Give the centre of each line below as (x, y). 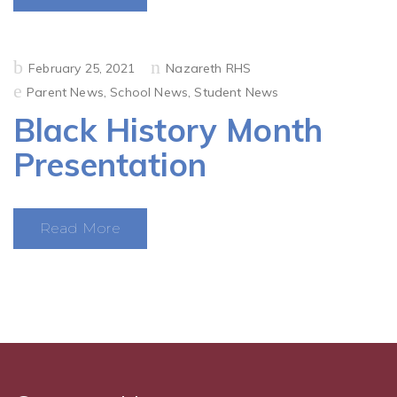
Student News (237, 92)
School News (149, 92)
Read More (81, 228)
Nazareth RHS (209, 68)
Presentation (110, 164)
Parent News (65, 92)
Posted (34, 66)
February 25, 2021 (82, 68)
